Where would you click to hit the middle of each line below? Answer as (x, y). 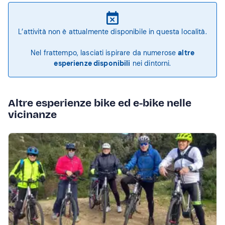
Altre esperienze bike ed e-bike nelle (100, 103)
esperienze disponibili (92, 63)
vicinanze (32, 115)
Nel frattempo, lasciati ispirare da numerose (104, 53)
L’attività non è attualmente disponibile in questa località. (113, 32)
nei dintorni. (151, 63)
